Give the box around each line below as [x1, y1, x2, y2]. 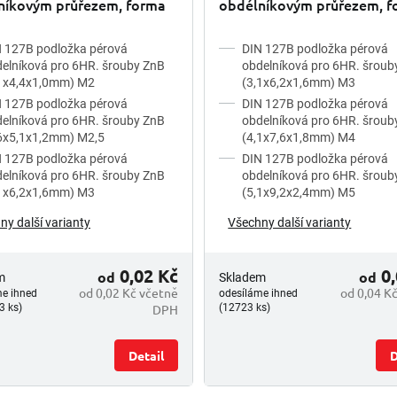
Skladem [219, 270, 267, 285]
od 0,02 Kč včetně [79, 284, 179, 300]
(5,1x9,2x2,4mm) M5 [242, 184, 356, 199]
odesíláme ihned [219, 287, 299, 300]
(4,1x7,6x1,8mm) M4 [242, 129, 356, 144]
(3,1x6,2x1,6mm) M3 [242, 74, 356, 90]
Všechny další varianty [228, 214, 352, 230]
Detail [128, 346, 165, 363]
